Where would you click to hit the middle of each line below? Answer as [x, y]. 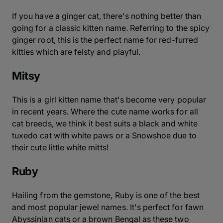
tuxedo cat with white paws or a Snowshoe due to [104, 135]
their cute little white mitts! [60, 147]
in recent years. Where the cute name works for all [105, 111]
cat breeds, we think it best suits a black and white [105, 123]
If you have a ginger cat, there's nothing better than [107, 16]
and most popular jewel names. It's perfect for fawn [108, 207]
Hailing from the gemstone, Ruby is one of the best [106, 195]
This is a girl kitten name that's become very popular [109, 99]
